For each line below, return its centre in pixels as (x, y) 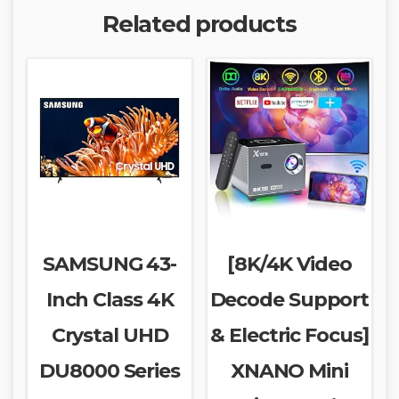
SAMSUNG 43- (110, 264)
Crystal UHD (110, 335)
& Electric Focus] (289, 335)
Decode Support (289, 299)
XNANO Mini (289, 370)
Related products (199, 24)
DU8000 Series (110, 370)
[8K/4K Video (289, 264)
